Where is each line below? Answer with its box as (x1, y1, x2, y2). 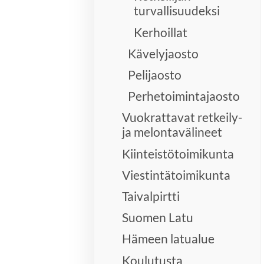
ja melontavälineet (122, 124, 223, 140)
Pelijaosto (128, 67, 182, 82)
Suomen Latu (122, 210, 194, 225)
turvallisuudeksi (134, 3, 220, 18)
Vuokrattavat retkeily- (122, 110, 243, 125)
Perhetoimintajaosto (128, 88, 240, 104)
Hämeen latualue (122, 231, 215, 246)
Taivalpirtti (122, 188, 180, 203)
